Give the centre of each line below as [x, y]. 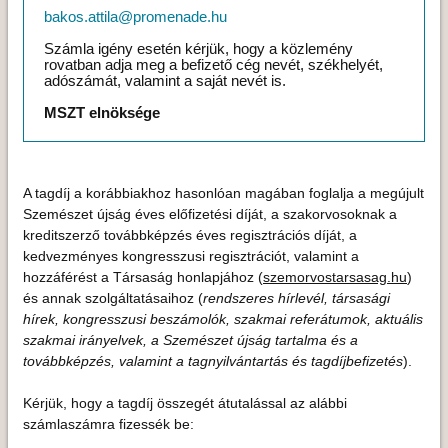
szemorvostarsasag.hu [335, 276]
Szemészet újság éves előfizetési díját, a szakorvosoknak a [210, 213]
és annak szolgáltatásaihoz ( [113, 297]
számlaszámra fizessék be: [108, 423]
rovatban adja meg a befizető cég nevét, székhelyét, [213, 64]
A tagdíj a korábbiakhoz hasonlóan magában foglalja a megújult [223, 192]
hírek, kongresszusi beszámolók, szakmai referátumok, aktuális [223, 318]
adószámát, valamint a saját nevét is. [165, 80]
